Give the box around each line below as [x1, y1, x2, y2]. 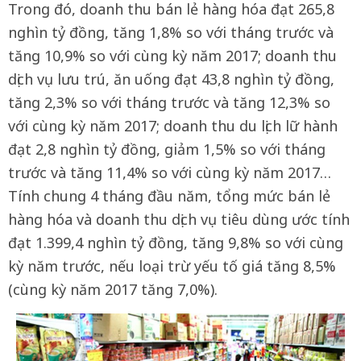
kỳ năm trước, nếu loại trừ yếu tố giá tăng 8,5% [8, 256, 336, 276]
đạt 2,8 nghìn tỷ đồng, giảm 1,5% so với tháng [8, 139, 326, 159]
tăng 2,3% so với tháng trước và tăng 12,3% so [8, 93, 330, 112]
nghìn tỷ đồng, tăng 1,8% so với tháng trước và [8, 23, 334, 42]
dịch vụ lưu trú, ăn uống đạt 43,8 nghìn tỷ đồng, [8, 69, 334, 89]
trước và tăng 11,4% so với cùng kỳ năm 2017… [8, 163, 331, 182]
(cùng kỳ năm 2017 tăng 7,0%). [8, 280, 218, 299]
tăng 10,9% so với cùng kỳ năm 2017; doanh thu [8, 46, 337, 65]
